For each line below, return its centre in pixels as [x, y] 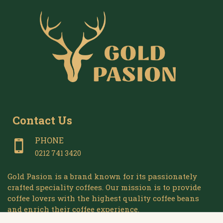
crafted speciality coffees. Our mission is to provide [104, 187]
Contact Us [42, 120]
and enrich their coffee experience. [73, 209]
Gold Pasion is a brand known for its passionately [102, 176]
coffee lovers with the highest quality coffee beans [103, 198]
